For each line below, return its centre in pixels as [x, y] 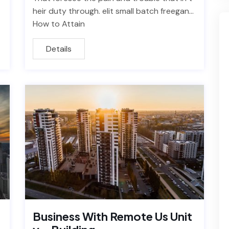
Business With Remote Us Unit [112, 216]
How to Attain [59, 24]
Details [59, 49]
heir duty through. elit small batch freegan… [113, 11]
